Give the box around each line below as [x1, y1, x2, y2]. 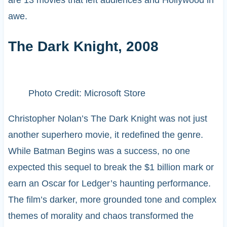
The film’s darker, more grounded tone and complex [8, 195, 216, 205]
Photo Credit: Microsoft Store [28, 88, 145, 99]
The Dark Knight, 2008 [8, 39, 159, 55]
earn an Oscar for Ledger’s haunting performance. [8, 178, 211, 189]
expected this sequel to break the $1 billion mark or [8, 162, 214, 173]
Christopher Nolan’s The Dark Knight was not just [8, 113, 207, 124]
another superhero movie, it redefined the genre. [8, 130, 203, 140]
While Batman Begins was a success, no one [8, 146, 190, 157]
